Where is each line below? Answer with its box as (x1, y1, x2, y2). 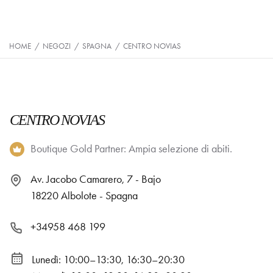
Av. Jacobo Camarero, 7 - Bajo (30, 172, 161, 186)
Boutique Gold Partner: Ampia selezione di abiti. (30, 142, 232, 155)
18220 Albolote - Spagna (30, 189, 138, 202)
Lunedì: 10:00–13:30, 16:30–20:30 (32, 253, 185, 267)
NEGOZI (43, 41, 71, 51)
